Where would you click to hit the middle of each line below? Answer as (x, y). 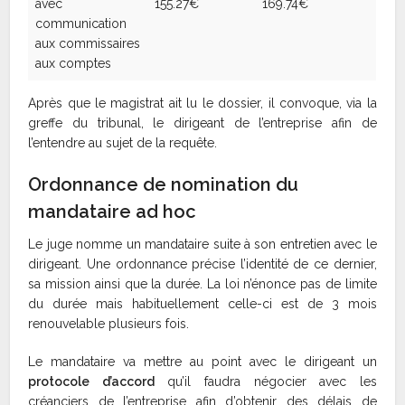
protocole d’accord (91, 382)
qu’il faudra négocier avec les (265, 382)
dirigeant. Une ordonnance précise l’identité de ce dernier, (202, 264)
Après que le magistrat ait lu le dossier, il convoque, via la (202, 104)
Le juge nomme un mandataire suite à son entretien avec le (202, 245)
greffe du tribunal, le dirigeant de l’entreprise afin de (202, 123)
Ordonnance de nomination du (164, 185)
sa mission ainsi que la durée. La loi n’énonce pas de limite (202, 284)
